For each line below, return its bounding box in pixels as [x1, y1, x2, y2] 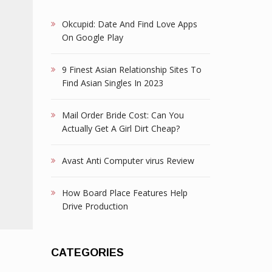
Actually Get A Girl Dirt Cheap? [61, 123, 180, 134]
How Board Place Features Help [61, 187, 188, 199]
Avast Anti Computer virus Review [61, 155, 194, 166]
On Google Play [61, 32, 123, 43]
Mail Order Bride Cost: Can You [61, 109, 184, 121]
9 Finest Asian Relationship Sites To [61, 64, 202, 75]
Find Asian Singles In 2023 [61, 77, 163, 89]
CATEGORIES [50, 246, 124, 259]
